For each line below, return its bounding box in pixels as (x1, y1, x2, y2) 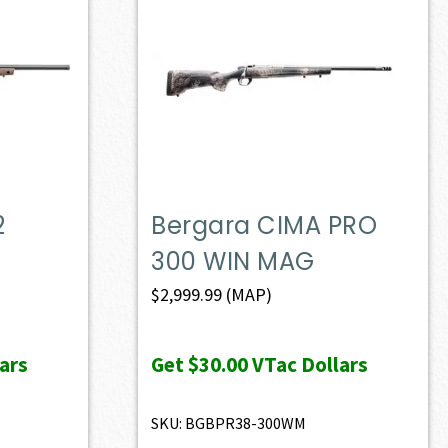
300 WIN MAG (151, 244, 315, 278)
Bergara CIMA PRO (151, 208, 378, 242)
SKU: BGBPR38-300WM (151, 412, 307, 433)
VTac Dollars (248, 350, 369, 378)
